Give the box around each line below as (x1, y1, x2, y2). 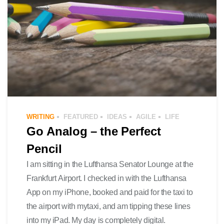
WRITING (26, 112, 54, 121)
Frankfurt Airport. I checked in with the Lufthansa (26, 172, 187, 183)
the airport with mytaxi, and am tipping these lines (26, 200, 190, 211)
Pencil (26, 140, 62, 156)
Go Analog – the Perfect (26, 122, 161, 139)
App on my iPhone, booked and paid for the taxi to (26, 186, 193, 197)
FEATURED (63, 112, 98, 121)
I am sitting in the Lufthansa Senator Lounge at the (26, 158, 193, 169)
